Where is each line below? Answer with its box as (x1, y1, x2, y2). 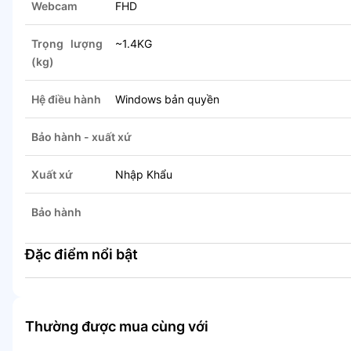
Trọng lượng (31, 37, 103, 51)
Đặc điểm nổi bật (25, 246, 138, 263)
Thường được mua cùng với (25, 318, 208, 335)
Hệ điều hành (31, 92, 101, 107)
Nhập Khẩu (115, 168, 172, 182)
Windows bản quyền (115, 92, 219, 107)
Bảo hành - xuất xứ (31, 130, 132, 144)
